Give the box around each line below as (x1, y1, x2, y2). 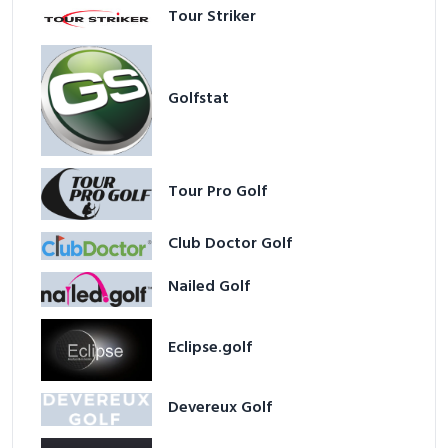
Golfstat (168, 85, 230, 112)
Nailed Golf (168, 274, 251, 301)
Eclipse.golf (168, 334, 253, 361)
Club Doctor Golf (168, 231, 293, 258)
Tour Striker (168, 4, 257, 30)
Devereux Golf (168, 394, 273, 421)
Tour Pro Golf (168, 179, 268, 206)
